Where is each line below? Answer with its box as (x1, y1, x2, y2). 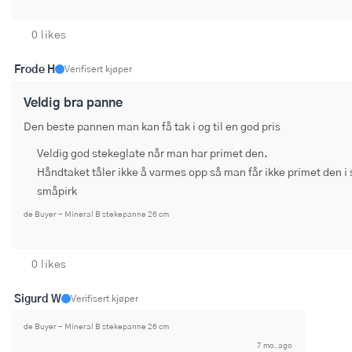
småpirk (37, 182, 77, 198)
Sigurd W (14, 290, 61, 306)
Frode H (14, 60, 55, 77)
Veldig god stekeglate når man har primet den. (37, 145, 268, 160)
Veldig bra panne (24, 92, 123, 112)
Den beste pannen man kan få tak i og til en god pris (24, 118, 280, 134)
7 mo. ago (257, 339, 292, 350)
